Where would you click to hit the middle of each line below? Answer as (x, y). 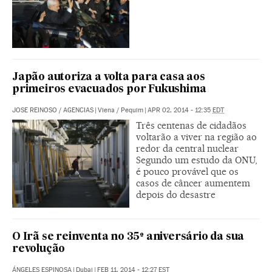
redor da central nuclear (187, 149)
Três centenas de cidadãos (191, 126)
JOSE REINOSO (35, 110)
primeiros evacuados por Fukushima (109, 90)
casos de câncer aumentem (193, 183)
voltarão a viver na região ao (196, 137)
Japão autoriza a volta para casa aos (109, 78)
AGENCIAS (78, 110)
